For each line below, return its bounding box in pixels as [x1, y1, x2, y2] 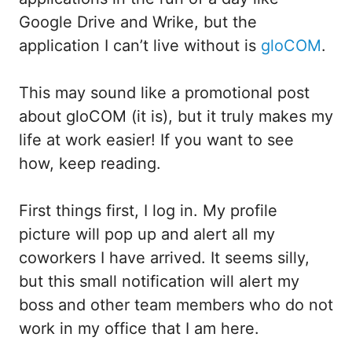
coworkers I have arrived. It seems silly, [19, 247, 310, 267]
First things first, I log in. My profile [19, 200, 277, 220]
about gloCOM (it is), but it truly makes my [19, 106, 333, 126]
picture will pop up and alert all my [19, 224, 275, 244]
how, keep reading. [19, 153, 161, 173]
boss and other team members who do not [19, 295, 333, 314]
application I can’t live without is [19, 35, 261, 55]
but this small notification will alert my [19, 271, 299, 291]
